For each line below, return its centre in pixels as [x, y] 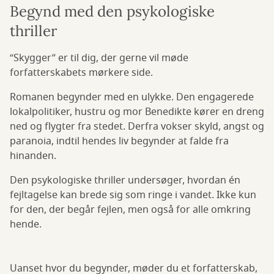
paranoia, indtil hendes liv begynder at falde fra [119, 141]
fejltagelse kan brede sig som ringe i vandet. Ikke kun [133, 195]
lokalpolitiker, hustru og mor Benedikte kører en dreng [137, 112]
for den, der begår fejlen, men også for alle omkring [130, 209]
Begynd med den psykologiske [112, 11]
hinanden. [33, 156]
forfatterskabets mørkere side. [81, 72]
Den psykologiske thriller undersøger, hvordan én [125, 180]
